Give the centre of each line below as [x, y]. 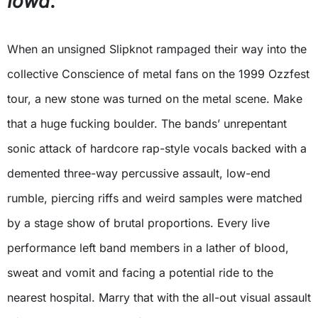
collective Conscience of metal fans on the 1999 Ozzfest [158, 73]
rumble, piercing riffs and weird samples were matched [155, 198]
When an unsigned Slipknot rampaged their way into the [157, 49]
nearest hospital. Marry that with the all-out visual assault [159, 297]
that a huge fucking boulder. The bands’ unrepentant [147, 123]
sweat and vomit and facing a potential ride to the [140, 272]
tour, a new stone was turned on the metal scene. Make [155, 98]
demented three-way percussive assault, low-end [139, 173]
